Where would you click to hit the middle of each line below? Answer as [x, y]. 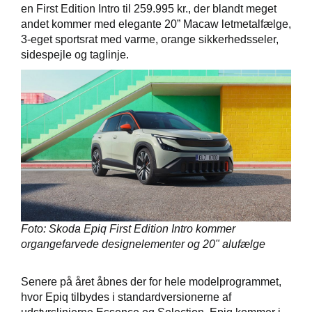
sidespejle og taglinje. [75, 55]
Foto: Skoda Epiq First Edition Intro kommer [128, 229]
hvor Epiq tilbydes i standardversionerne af [126, 297]
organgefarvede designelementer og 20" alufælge [143, 244]
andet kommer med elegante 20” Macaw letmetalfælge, [156, 24]
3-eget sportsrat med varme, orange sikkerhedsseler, [150, 39]
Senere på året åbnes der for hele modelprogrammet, [151, 282]
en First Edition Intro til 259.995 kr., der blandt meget [149, 9]
